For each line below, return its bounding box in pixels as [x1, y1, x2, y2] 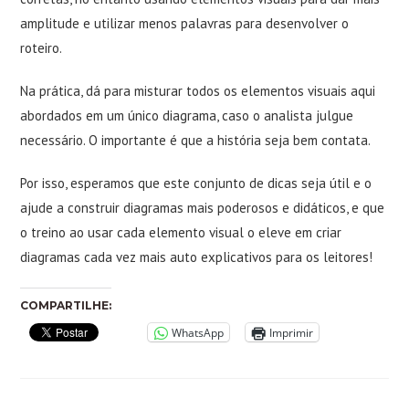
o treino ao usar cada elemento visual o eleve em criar [20, 224, 342, 241]
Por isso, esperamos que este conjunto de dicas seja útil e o [20, 174, 372, 192]
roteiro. [20, 39, 63, 57]
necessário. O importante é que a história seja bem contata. [20, 131, 372, 149]
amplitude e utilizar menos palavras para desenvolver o [20, 15, 350, 32]
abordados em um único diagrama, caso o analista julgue [20, 107, 354, 124]
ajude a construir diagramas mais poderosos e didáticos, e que [20, 199, 385, 216]
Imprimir [269, 324, 314, 341]
